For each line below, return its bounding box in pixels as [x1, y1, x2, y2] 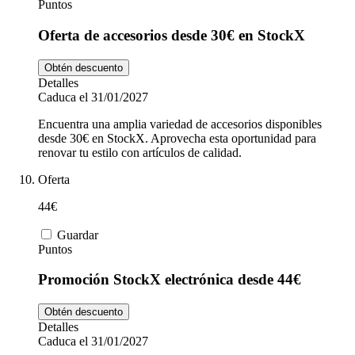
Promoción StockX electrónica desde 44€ [38, 271, 301, 288]
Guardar [57, 227, 98, 242]
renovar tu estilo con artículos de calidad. [38, 145, 242, 159]
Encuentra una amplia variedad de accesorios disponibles [38, 116, 322, 131]
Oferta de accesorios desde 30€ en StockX [38, 26, 305, 44]
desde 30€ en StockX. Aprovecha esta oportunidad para [38, 131, 316, 145]
